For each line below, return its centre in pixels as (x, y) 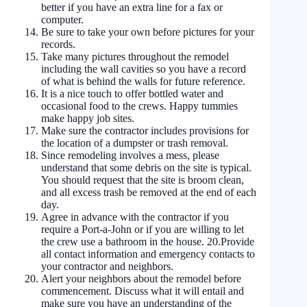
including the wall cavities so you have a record (144, 69)
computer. (62, 19)
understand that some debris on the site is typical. (146, 167)
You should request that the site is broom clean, (143, 180)
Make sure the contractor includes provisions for (145, 130)
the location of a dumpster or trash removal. (135, 143)
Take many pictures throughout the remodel (135, 56)
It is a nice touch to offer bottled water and (132, 93)
